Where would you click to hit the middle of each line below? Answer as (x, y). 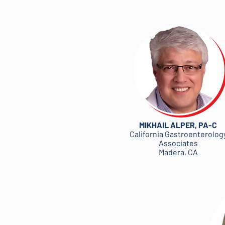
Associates (178, 143)
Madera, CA (178, 152)
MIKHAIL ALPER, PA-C (178, 125)
